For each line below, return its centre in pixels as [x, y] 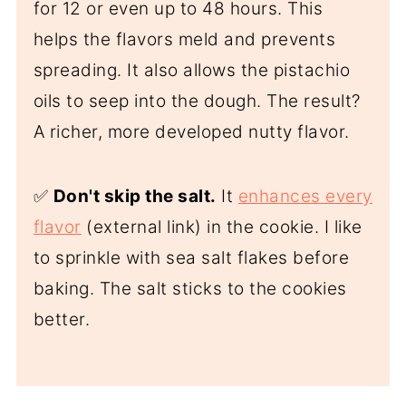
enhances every [305, 196]
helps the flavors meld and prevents [184, 39]
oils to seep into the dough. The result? [197, 101]
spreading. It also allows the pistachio [192, 70]
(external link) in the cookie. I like [222, 227]
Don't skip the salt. [135, 196]
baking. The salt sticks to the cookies [190, 288]
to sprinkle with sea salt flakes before [191, 257]
